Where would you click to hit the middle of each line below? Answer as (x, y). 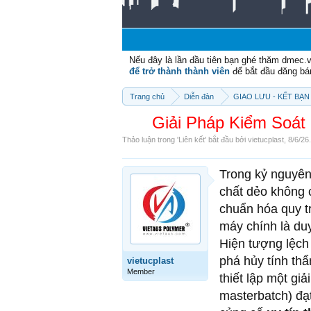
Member (141, 271)
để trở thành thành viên (179, 71)
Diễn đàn (199, 96)
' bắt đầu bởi (226, 140)
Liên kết (192, 140)
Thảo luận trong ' (150, 140)
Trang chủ (147, 96)
